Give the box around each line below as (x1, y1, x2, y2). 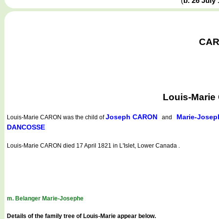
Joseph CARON (106, 112, 157, 121)
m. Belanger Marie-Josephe (7, 195, 84, 202)
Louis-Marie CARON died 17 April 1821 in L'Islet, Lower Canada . (7, 142, 180, 149)
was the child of (62, 113, 106, 121)
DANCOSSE (7, 123, 45, 131)
